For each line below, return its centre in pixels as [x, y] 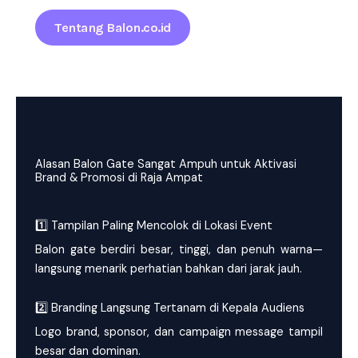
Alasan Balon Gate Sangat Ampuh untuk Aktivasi [166, 164]
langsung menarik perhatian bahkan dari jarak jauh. [169, 268]
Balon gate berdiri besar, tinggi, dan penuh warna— [179, 249]
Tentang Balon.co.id [113, 27]
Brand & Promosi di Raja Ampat [119, 177]
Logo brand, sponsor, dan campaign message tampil [179, 332]
